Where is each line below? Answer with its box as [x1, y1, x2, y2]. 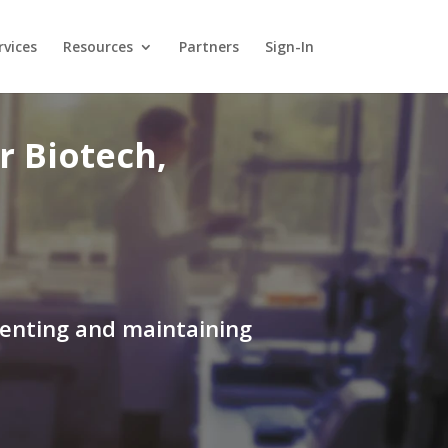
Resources [62, 37, 133, 56]
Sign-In [264, 37, 314, 56]
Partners [178, 37, 239, 56]
